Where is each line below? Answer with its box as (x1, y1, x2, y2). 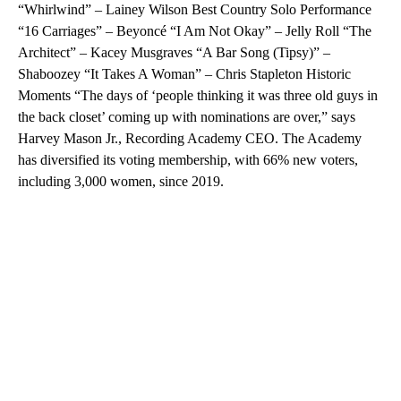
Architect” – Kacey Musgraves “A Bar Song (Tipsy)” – (18, 45, 330, 61)
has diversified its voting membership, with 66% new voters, (18, 152, 358, 168)
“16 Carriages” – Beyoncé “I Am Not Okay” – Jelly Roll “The (18, 23, 371, 39)
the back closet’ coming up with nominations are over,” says (18, 109, 355, 125)
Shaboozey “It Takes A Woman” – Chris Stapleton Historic (18, 66, 351, 82)
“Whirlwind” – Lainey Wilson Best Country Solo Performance (18, 2, 371, 18)
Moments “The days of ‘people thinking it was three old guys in (18, 88, 378, 104)
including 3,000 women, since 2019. (18, 174, 224, 190)
